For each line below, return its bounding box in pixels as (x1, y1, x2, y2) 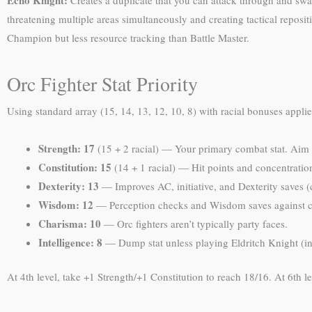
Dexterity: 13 (38, 178, 99, 194)
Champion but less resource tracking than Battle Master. (7, 31, 249, 45)
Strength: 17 (38, 140, 95, 156)
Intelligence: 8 (38, 234, 102, 250)
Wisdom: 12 (38, 196, 93, 212)
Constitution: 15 (38, 159, 111, 175)
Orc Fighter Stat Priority (7, 70, 198, 97)
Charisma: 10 (38, 215, 101, 231)
